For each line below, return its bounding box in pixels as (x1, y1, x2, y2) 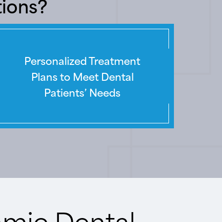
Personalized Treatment (24, 52, 140, 68)
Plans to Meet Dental (31, 67, 134, 84)
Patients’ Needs (44, 83, 120, 100)
